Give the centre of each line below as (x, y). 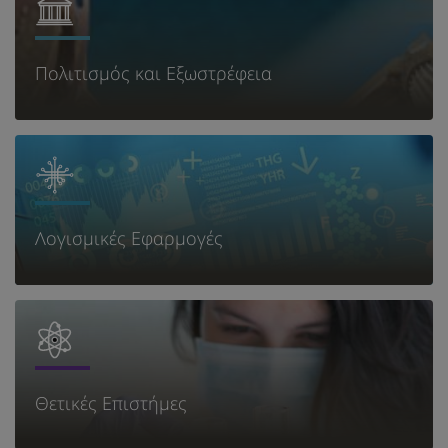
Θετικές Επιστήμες (111, 403)
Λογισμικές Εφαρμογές (129, 238)
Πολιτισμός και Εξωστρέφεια (153, 73)
